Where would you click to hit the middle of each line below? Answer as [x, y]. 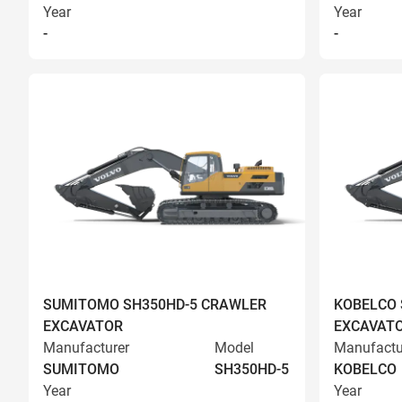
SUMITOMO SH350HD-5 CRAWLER [155, 305]
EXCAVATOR [83, 326]
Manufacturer [86, 348]
